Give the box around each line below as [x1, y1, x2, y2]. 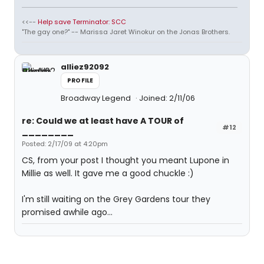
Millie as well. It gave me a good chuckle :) [22, 167, 194, 179]
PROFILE [67, 76, 94, 85]
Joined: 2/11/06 [139, 93, 195, 104]
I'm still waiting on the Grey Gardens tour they [22, 193, 210, 205]
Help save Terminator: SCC [38, 17, 126, 27]
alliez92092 [61, 61, 109, 72]
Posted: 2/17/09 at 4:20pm [22, 139, 108, 148]
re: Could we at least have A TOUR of [22, 115, 184, 127]
